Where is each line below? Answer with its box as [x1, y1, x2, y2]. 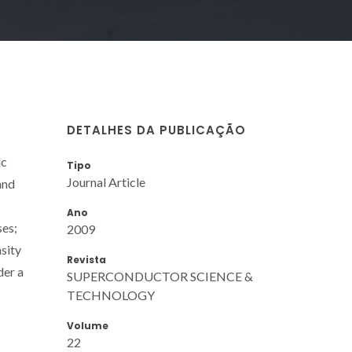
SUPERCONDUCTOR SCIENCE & [67, 268, 253, 284]
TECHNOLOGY [67, 287, 155, 302]
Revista [67, 252, 106, 266]
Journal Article [67, 174, 145, 189]
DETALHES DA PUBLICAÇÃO [67, 121, 246, 138]
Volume [67, 318, 108, 332]
